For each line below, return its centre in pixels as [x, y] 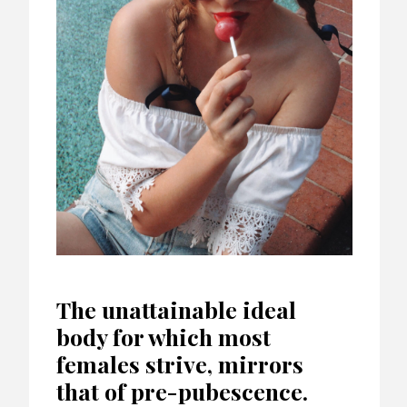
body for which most [164, 336]
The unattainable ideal [176, 309]
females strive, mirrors [180, 363]
